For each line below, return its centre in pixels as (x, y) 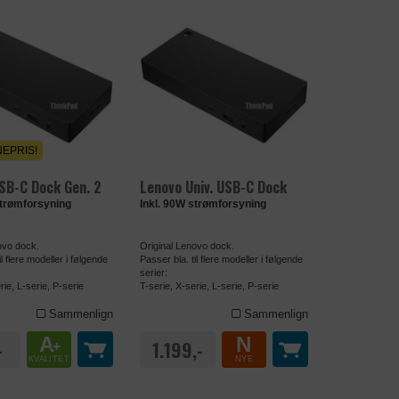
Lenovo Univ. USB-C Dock (213, 187)
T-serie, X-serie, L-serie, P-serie (209, 285)
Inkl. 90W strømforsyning (203, 204)
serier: (153, 272)
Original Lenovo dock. (187, 245)
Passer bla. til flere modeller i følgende (221, 259)
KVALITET (49, 358)
